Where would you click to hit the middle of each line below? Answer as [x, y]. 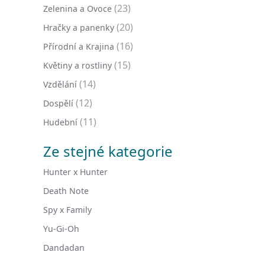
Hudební [60, 122]
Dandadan [64, 248]
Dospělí [58, 103]
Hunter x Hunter [75, 172]
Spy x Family [67, 210]
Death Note [66, 191]
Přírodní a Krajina [79, 46]
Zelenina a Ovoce [77, 9]
